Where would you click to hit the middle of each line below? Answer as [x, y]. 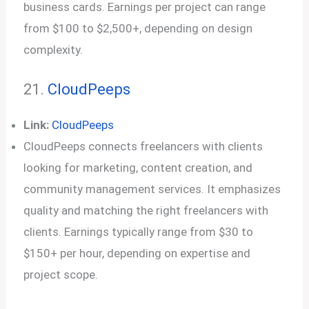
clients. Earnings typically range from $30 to [139, 232]
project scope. [61, 275]
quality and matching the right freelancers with [146, 210]
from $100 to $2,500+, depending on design [138, 28]
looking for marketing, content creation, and [138, 168]
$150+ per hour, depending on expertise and [137, 253]
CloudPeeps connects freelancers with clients [143, 146]
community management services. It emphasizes [152, 189]
